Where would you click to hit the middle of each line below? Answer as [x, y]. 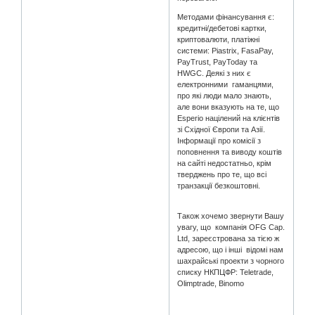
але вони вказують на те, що [229, 107]
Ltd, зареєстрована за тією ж [229, 239]
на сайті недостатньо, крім [225, 163]
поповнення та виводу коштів [231, 152]
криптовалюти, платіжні [219, 40]
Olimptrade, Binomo [211, 284]
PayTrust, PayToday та [218, 62]
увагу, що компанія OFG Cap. [231, 227]
